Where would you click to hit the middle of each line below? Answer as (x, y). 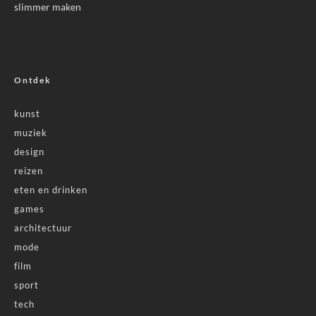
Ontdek (33, 80)
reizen (29, 170)
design (29, 151)
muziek (31, 132)
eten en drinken (51, 189)
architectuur (43, 227)
